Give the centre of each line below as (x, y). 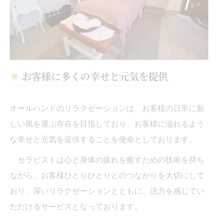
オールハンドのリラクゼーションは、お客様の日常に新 (107, 109)
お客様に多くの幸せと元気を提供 (95, 76)
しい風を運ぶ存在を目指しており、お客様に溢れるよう (107, 124)
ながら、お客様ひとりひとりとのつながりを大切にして (107, 176)
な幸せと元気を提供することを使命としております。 (103, 140)
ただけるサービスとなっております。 (76, 207)
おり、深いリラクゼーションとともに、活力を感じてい (107, 191)
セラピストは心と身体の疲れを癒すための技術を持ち (107, 160)
